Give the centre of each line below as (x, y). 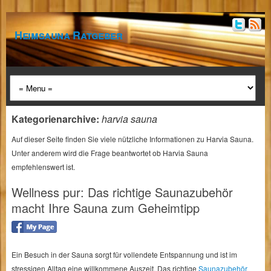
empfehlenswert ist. (43, 167)
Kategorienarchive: (56, 119)
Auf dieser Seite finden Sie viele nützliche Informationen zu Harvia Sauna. (132, 139)
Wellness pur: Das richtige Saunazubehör (122, 192)
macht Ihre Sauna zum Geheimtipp (105, 208)
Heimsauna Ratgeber (69, 35)
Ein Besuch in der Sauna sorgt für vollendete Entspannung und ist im (124, 254)
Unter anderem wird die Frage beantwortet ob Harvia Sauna (109, 153)
